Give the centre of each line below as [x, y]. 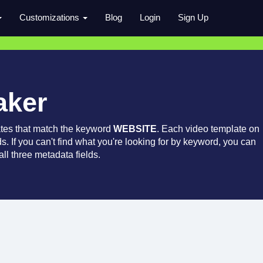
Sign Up [193, 17]
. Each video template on [208, 129]
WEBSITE [135, 129]
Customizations [50, 17]
